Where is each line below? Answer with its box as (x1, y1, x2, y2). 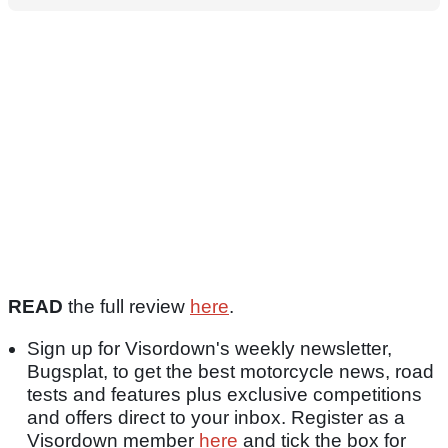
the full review (63, 296, 190, 318)
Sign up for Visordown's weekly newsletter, (27, 338, 392, 360)
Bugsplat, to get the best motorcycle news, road (27, 361, 434, 383)
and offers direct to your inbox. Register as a (27, 407, 405, 429)
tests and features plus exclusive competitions (27, 384, 422, 406)
